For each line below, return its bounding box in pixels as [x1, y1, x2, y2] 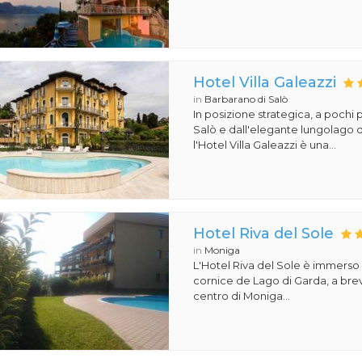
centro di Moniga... [193, 289, 291, 302]
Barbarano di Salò [204, 93, 288, 105]
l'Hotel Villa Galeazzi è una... [193, 138, 337, 151]
